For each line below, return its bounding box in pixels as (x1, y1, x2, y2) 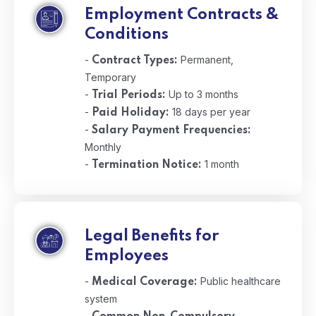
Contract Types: (92, 55, 178, 66)
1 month (202, 158, 239, 170)
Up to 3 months (166, 88, 238, 100)
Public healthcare (197, 275, 281, 287)
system (85, 293, 117, 305)
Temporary (85, 71, 136, 83)
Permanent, (178, 54, 233, 66)
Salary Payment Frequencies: (92, 125, 251, 136)
